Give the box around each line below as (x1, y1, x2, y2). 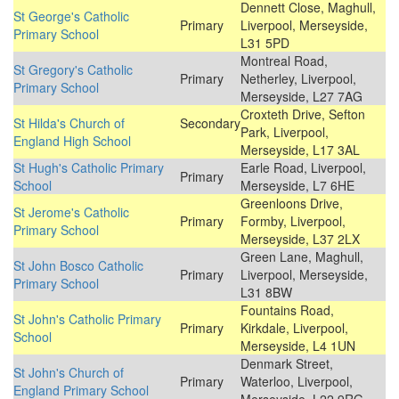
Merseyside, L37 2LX (240, 230, 360, 248)
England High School (13, 132, 131, 151)
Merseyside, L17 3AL (240, 141, 360, 159)
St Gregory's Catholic (13, 61, 133, 79)
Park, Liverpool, (240, 123, 329, 142)
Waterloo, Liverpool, (240, 372, 353, 391)
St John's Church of (13, 363, 124, 382)
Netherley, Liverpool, (240, 69, 356, 88)
